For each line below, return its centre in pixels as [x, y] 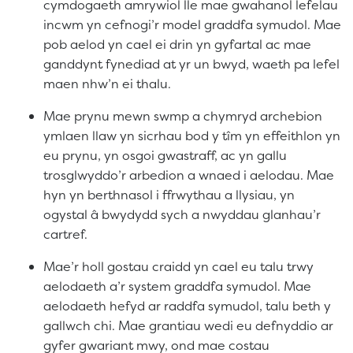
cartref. [65, 234]
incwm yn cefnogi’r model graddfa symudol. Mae [192, 25]
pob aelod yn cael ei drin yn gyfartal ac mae [177, 45]
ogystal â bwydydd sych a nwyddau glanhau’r [182, 215]
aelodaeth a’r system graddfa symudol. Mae [177, 286]
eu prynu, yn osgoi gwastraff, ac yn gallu [165, 156]
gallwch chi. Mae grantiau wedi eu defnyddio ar [188, 326]
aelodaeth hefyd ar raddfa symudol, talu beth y [187, 306]
